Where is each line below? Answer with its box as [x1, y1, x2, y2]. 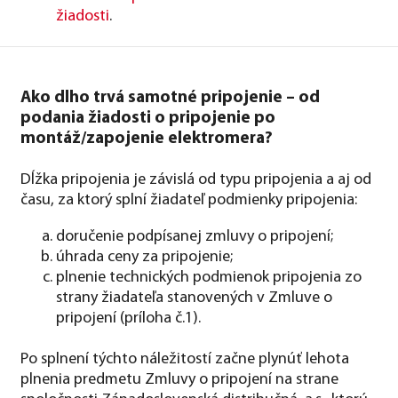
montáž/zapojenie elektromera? [20, 130, 273, 147]
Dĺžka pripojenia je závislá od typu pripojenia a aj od [20, 171, 371, 188]
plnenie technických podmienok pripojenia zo [56, 268, 362, 286]
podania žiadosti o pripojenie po [20, 109, 275, 127]
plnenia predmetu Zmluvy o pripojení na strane [20, 370, 338, 388]
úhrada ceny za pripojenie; [56, 248, 233, 266]
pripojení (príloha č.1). [56, 309, 201, 327]
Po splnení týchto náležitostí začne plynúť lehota [20, 350, 349, 368]
